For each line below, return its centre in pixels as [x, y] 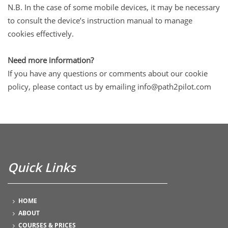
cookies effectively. [41, 33]
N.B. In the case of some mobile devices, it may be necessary [114, 7]
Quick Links [42, 167]
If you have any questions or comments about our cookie [108, 73]
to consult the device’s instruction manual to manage [100, 20]
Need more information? [51, 60]
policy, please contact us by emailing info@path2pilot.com [109, 86]
